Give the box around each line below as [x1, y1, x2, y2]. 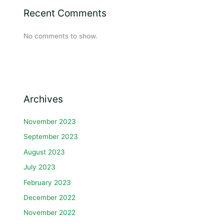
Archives [23, 92, 63, 105]
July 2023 [23, 163, 56, 171]
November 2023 [23, 117, 76, 126]
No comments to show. [23, 31, 98, 40]
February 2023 [23, 178, 71, 186]
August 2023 [23, 147, 65, 156]
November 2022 [23, 208, 76, 217]
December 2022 [23, 193, 76, 202]
